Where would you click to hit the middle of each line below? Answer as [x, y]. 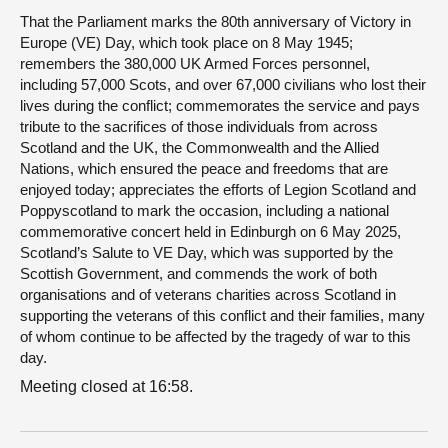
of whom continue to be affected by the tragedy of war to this [215, 336]
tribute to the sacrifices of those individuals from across [199, 126]
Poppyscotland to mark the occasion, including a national [204, 210]
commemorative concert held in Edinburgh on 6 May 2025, [210, 231]
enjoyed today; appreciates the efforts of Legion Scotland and [218, 189]
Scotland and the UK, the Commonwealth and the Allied [199, 147]
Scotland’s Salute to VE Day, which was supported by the [206, 252]
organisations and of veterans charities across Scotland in [208, 294]
